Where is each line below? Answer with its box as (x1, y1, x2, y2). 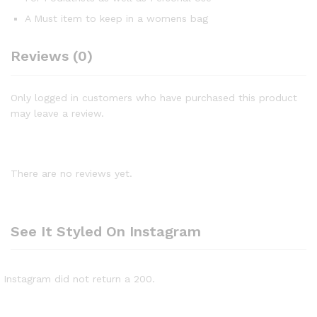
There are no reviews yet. (11, 168, 132, 180)
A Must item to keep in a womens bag (25, 12, 208, 24)
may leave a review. (11, 107, 104, 119)
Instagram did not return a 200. (4, 272, 155, 284)
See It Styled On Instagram (11, 222, 201, 240)
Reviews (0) (11, 47, 93, 64)
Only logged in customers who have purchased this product (11, 91, 297, 103)
